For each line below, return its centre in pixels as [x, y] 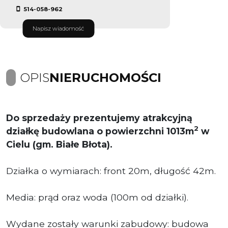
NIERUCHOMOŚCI [105, 77]
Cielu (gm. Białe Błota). [59, 144]
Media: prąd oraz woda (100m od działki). [97, 197]
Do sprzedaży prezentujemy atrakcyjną [99, 118]
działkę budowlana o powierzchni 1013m [100, 131]
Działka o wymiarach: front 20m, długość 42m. [111, 170]
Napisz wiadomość [58, 28]
